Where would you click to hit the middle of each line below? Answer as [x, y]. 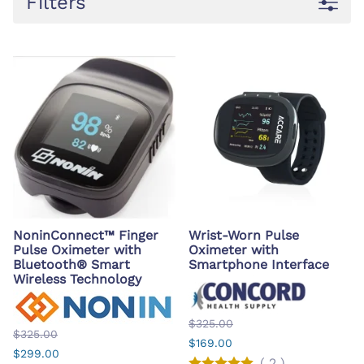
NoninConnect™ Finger [86, 235]
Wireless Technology [77, 279]
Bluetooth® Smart [71, 264]
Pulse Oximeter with [77, 249]
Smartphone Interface [259, 264]
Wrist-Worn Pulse [244, 235]
